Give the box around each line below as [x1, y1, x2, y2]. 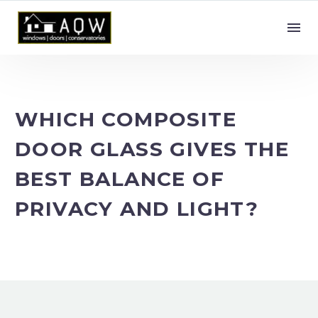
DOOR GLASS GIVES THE [15, 137, 289, 161]
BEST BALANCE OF [15, 167, 224, 191]
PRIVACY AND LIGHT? [15, 197, 259, 221]
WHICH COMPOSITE [15, 107, 236, 131]
